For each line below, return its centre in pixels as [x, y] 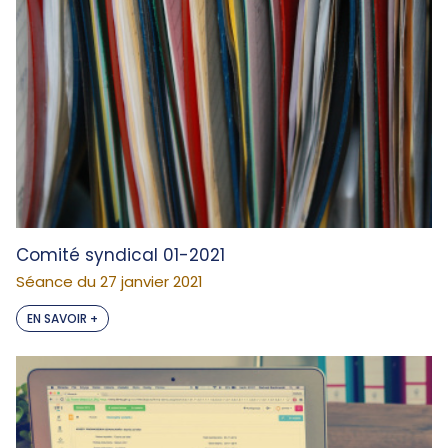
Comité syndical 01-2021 [120, 255]
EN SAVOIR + [62, 318]
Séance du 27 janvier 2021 [109, 281]
